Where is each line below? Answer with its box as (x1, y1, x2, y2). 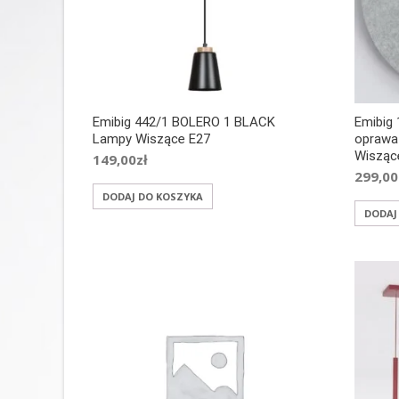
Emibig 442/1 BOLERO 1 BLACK (93, 114, 275, 131)
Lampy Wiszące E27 (93, 131, 210, 148)
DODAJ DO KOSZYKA (102, 190, 203, 204)
